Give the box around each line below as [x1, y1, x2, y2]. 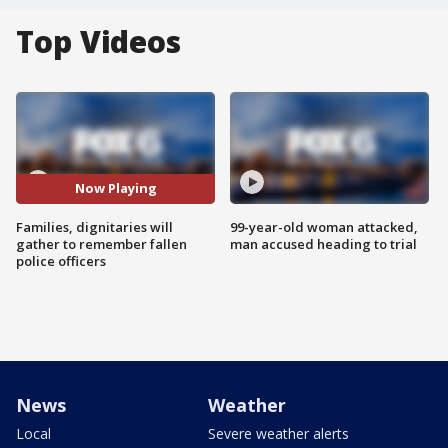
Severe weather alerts [208, 423, 349, 443]
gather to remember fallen [16, 234, 187, 253]
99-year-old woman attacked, [230, 217, 418, 236]
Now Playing [74, 179, 157, 198]
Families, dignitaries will [16, 217, 173, 236]
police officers [16, 251, 106, 270]
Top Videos [16, 21, 181, 62]
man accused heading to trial [230, 234, 417, 253]
